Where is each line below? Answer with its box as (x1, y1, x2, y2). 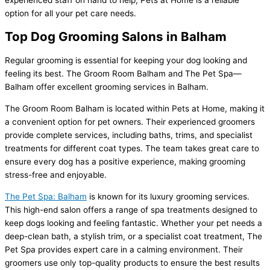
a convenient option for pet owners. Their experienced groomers (5, 116, 255, 127)
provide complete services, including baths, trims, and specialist (5, 130, 253, 140)
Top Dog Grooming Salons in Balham (5, 29, 227, 45)
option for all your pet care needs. (5, 8, 136, 19)
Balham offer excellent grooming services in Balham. (5, 82, 209, 92)
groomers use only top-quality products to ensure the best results (5, 257, 260, 268)
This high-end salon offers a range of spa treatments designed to (5, 204, 257, 215)
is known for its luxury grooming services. (87, 191, 250, 201)
